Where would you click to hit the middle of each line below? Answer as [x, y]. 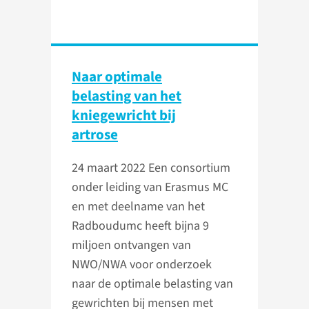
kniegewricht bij [124, 116]
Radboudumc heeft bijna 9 [140, 226]
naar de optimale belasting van [152, 284]
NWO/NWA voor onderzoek [142, 265]
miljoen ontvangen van [131, 246]
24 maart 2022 [110, 168]
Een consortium [189, 168]
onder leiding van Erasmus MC [150, 188]
